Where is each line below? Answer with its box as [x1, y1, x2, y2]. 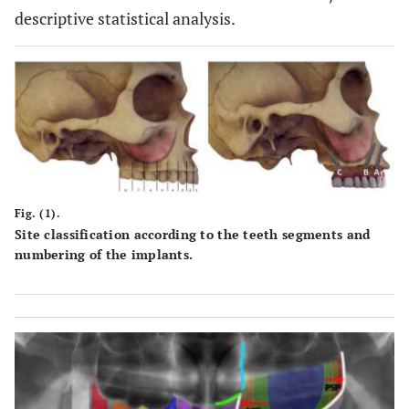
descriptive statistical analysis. [15, 7, 236, 29]
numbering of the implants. [15, 246, 194, 264]
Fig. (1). [15, 206, 61, 221]
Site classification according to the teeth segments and [15, 225, 371, 244]
